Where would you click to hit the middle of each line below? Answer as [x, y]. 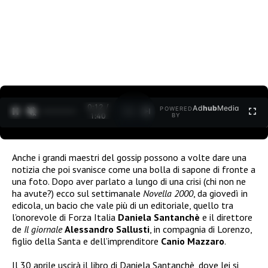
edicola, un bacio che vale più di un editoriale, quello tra [123, 205]
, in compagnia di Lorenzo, [201, 229]
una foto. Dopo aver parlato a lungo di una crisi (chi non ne [129, 181]
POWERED [176, 109]
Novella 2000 [168, 193]
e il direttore [226, 217]
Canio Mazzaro [193, 241]
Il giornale [43, 229]
